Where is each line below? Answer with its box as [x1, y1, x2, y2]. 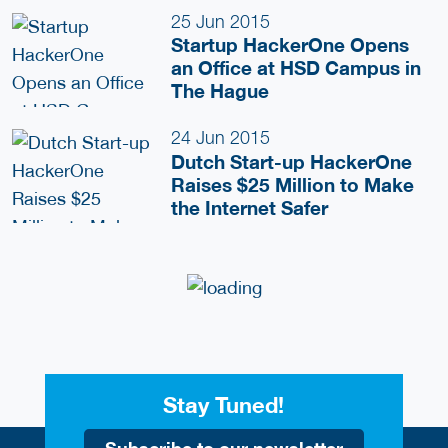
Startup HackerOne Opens [171, 33, 410, 58]
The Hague [171, 79, 270, 104]
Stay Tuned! [163, 392, 285, 419]
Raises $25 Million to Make [171, 172, 415, 197]
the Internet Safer [171, 195, 329, 220]
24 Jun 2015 [171, 127, 271, 149]
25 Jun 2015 [171, 10, 271, 32]
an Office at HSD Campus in [171, 56, 422, 81]
